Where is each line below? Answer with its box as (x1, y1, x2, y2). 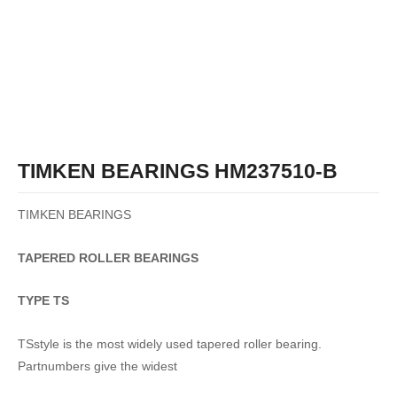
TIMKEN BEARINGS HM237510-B (18, 160, 338, 183)
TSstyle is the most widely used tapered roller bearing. (18, 338, 322, 352)
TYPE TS (18, 294, 69, 308)
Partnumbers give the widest (18, 360, 177, 374)
